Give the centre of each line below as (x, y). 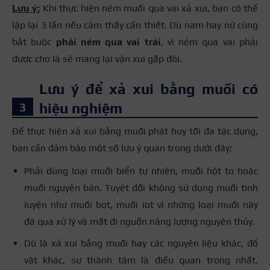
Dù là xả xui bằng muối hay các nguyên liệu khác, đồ (141, 243)
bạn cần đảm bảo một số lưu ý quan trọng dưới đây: (122, 148)
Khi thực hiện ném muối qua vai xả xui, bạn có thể (149, 8)
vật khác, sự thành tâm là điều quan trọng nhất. (141, 260)
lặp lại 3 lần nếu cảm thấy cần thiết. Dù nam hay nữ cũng (135, 25)
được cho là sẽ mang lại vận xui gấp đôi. (97, 58)
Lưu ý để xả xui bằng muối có (149, 89)
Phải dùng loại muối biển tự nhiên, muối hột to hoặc (141, 171)
